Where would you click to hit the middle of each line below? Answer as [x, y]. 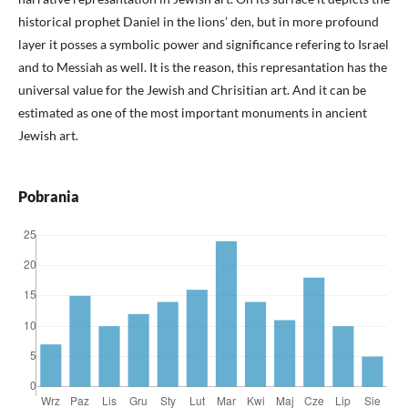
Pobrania [49, 196]
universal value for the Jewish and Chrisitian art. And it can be [192, 89]
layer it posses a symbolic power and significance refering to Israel [204, 44]
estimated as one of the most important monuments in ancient [193, 112]
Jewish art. [48, 135]
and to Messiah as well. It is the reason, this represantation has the [203, 66]
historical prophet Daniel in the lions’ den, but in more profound [199, 21]
